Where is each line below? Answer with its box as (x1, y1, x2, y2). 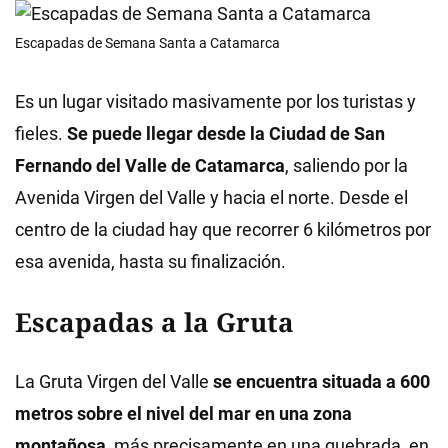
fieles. (15, 123, 67, 144)
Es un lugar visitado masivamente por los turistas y (15, 91, 416, 112)
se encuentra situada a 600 (213, 371, 430, 392)
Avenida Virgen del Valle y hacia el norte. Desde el (15, 187, 408, 208)
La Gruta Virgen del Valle (15, 371, 213, 392)
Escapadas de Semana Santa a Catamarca (15, 35, 280, 51)
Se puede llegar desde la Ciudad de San (67, 123, 385, 144)
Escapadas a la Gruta (15, 304, 294, 340)
